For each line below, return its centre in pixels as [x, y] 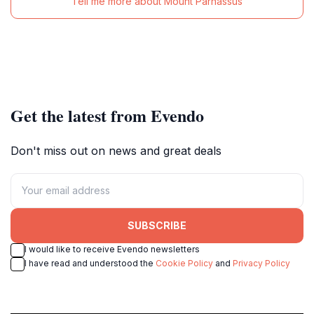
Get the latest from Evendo [107, 115]
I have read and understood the [90, 263]
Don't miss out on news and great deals [116, 150]
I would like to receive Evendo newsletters [112, 249]
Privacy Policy [261, 263]
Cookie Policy [184, 263]
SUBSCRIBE [157, 226]
